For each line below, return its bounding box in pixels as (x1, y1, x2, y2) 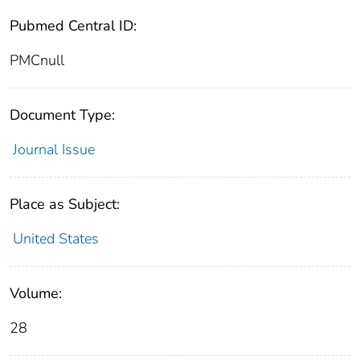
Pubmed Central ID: (10, 16, 137, 36)
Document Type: (10, 105, 115, 125)
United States (12, 229, 99, 249)
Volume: (10, 284, 62, 304)
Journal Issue (12, 140, 95, 160)
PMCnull (10, 51, 64, 71)
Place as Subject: (10, 194, 120, 215)
